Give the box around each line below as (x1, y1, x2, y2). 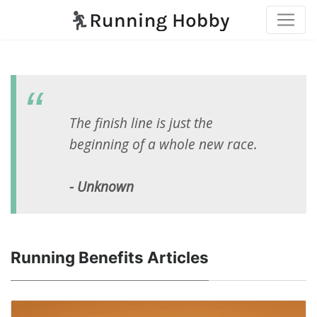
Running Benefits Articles (11, 248, 209, 267)
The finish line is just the (69, 113, 213, 133)
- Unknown (69, 177, 134, 197)
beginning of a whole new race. (69, 134, 258, 154)
